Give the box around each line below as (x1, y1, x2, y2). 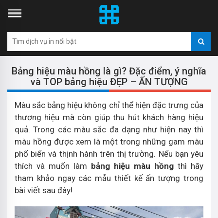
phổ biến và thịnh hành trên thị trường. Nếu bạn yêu (15, 149, 203, 159)
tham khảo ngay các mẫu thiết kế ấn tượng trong (15, 173, 203, 183)
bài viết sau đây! (15, 185, 73, 195)
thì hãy (174, 161, 203, 171)
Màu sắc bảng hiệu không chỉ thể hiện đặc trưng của (15, 100, 203, 110)
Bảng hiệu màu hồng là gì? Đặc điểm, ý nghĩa (12, 65, 206, 77)
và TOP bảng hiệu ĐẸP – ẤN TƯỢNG (30, 76, 188, 88)
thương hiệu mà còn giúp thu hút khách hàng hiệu (15, 112, 203, 122)
